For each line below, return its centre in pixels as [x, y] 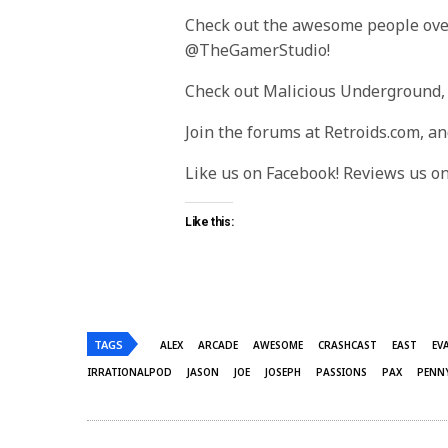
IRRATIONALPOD [130, 371]
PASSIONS [341, 371]
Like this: [209, 221]
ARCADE [218, 344]
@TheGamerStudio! [257, 49]
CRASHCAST [347, 344]
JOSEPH [283, 371]
